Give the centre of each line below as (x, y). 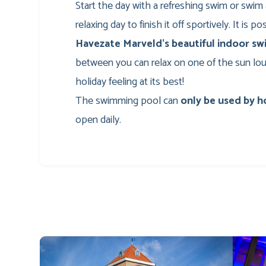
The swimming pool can (128, 101)
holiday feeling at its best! (130, 82)
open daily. (98, 120)
